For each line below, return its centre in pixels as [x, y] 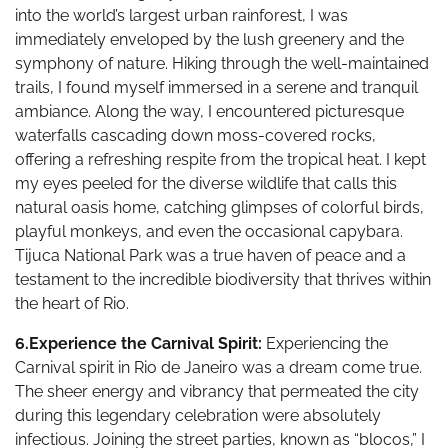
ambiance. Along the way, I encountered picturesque [209, 112]
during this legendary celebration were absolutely [198, 416]
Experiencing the [327, 344]
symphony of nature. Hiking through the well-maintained [222, 64]
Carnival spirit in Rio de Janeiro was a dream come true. [218, 368]
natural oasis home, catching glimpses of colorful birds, [219, 208]
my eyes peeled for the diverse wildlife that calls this [206, 184]
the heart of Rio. [72, 304]
